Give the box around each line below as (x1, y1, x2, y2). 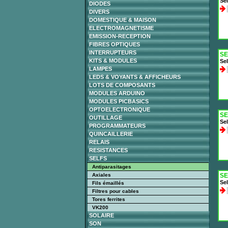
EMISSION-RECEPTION (89, 33, 151, 39)
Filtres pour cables (92, 188, 139, 194)
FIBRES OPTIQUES (89, 41, 140, 47)
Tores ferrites (92, 196, 125, 202)
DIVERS (89, 9, 109, 15)
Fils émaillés (92, 180, 124, 186)
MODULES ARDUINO (89, 90, 145, 96)
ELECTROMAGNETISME (89, 25, 154, 31)
